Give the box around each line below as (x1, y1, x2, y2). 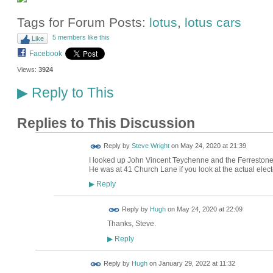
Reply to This (27, 84, 114, 101)
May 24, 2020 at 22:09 (176, 205, 243, 213)
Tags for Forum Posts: (16, 15, 149, 29)
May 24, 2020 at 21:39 (180, 142, 246, 150)
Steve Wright (131, 142, 169, 150)
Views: (16, 66, 37, 74)
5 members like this (52, 34, 110, 41)
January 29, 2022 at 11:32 (158, 260, 235, 268)
